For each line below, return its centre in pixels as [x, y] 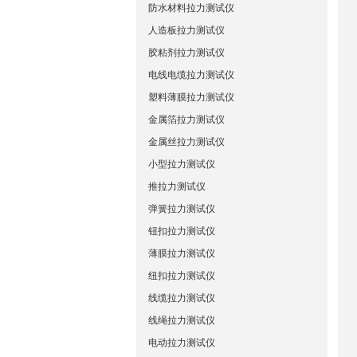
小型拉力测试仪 [182, 164]
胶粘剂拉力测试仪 [186, 53]
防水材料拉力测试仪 [191, 8]
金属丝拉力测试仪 [186, 142]
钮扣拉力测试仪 [182, 231]
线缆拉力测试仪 [182, 298]
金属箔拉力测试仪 [186, 120]
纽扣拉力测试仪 [182, 276]
